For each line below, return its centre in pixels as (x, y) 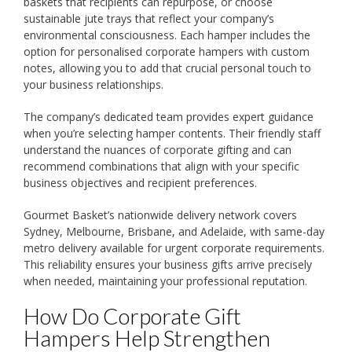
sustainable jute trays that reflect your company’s (149, 19)
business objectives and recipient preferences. (140, 183)
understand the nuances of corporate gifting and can (158, 150)
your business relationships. (93, 85)
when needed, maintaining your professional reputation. (165, 281)
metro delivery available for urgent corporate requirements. (174, 248)
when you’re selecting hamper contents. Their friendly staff (172, 134)
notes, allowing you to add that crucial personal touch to (167, 68)
